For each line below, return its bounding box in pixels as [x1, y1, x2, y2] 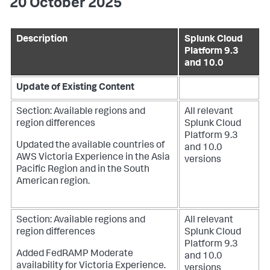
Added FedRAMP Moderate [16, 250, 133, 259]
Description [16, 35, 67, 45]
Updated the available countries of [16, 141, 165, 151]
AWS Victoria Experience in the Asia [16, 153, 170, 163]
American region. [16, 177, 90, 187]
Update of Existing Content [16, 83, 134, 93]
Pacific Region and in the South [16, 165, 149, 175]
